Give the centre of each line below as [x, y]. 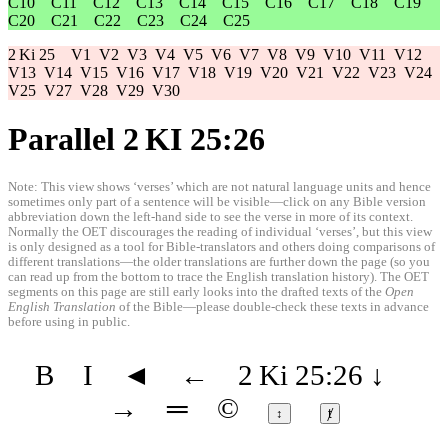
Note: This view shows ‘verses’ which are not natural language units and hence [219, 186]
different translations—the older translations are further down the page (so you [219, 261]
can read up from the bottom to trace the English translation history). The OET [218, 276]
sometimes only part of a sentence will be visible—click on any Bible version [217, 201]
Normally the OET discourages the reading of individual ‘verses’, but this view [220, 231]
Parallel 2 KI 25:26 [136, 139]
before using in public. [69, 321]
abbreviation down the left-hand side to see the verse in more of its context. [210, 216]
